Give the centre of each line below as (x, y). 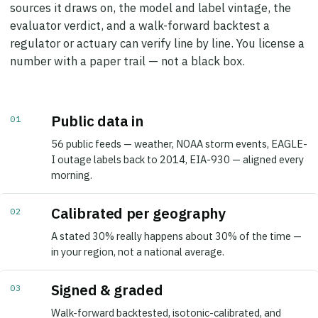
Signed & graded (107, 280)
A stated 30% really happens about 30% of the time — (176, 226)
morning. (72, 165)
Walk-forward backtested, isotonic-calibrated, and (166, 303)
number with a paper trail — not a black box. (127, 51)
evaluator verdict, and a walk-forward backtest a (140, 16)
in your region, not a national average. (138, 242)
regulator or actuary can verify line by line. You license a (157, 34)
